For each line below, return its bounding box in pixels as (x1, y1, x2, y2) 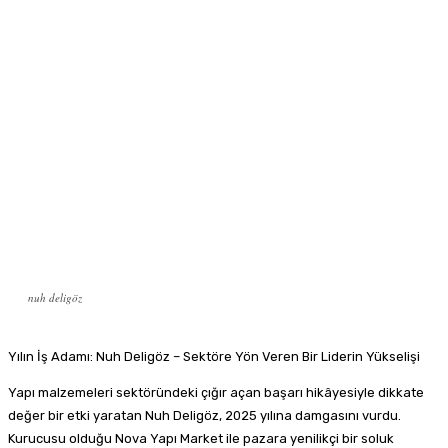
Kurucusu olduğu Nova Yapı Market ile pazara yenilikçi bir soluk (8, 430, 394, 446)
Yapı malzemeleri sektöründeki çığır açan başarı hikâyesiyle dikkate (8, 384, 424, 400)
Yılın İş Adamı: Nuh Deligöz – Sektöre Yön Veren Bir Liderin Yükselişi (8, 348, 420, 364)
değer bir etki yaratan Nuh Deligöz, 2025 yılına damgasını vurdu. (8, 407, 401, 423)
